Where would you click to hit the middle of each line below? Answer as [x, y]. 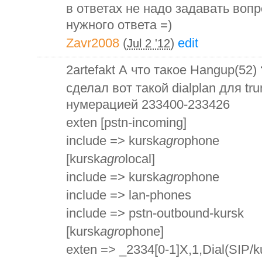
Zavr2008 [93, 43]
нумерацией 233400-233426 [148, 104]
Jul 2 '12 [149, 43]
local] [140, 158]
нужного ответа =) [119, 25]
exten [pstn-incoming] [126, 122]
